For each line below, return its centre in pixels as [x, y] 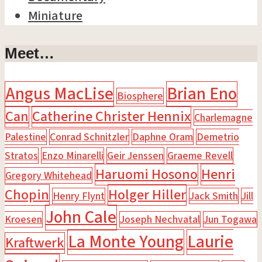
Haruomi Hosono [146, 174]
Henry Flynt [79, 196]
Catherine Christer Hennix [111, 116]
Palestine [25, 137]
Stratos [21, 155]
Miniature [55, 15]
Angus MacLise [59, 94]
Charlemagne [223, 117]
